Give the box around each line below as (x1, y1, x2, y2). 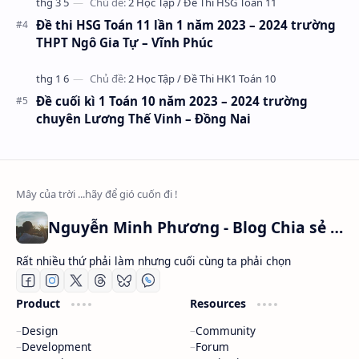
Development (22, 339, 91, 354)
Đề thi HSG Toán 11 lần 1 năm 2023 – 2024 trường (36, 17, 336, 33)
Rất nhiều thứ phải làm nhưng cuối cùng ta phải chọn (16, 253, 291, 268)
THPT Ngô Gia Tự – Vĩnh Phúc (36, 34, 213, 50)
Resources (189, 296, 249, 311)
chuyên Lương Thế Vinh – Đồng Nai (36, 111, 251, 127)
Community (195, 323, 256, 338)
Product (16, 296, 63, 311)
